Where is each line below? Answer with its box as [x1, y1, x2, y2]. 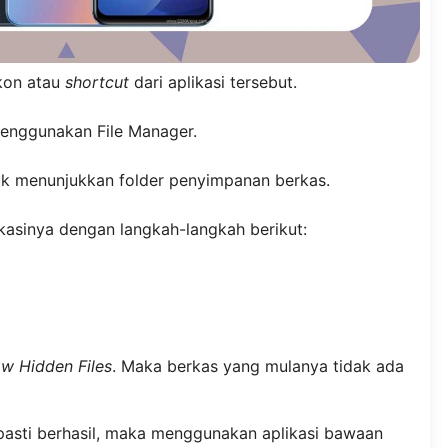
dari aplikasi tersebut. [129, 72, 297, 93]
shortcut [65, 72, 129, 93]
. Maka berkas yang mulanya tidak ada [111, 355, 404, 376]
